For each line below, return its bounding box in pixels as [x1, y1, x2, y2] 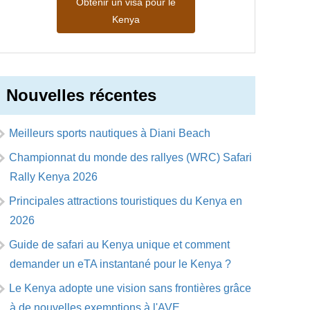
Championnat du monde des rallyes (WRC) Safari [8, 152, 252, 163]
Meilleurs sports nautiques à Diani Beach [8, 127, 210, 139]
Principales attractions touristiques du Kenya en [8, 195, 242, 207]
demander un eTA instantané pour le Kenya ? [9, 258, 231, 270]
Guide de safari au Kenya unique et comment [8, 239, 230, 250]
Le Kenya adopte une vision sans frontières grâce [8, 282, 251, 294]
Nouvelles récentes [6, 86, 156, 104]
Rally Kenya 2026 [9, 171, 98, 183]
